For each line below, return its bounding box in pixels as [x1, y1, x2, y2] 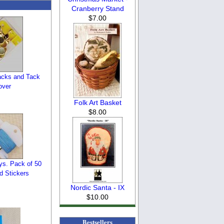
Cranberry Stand [71, 4, 124, 12]
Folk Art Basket [73, 98, 121, 106]
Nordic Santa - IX [70, 183, 125, 191]
